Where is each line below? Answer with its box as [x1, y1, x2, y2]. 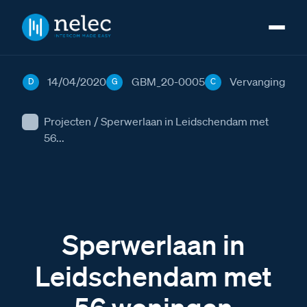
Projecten [44, 114, 91, 128]
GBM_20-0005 [131, 75, 205, 88]
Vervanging [229, 75, 285, 88]
